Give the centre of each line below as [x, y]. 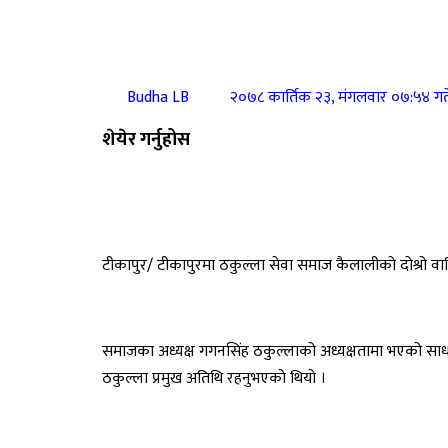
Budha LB [158, 97]
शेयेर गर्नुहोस [146, 139]
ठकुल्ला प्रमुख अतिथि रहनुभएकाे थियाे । [214, 378]
